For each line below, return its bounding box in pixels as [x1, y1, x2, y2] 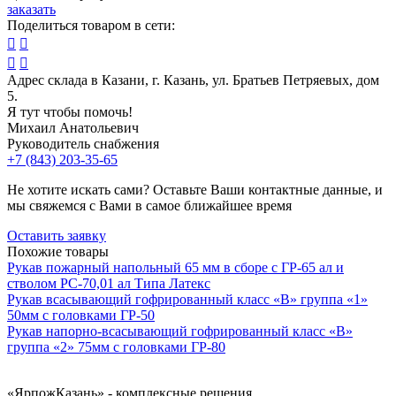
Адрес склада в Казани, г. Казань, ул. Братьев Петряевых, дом [7, 72, 379, 88]
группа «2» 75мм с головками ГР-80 [7, 339, 225, 354]
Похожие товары [7, 243, 109, 259]
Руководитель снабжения [7, 135, 159, 151]
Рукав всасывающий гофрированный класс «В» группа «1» [7, 291, 368, 307]
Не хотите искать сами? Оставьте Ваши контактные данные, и [7, 181, 383, 197]
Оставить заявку [7, 227, 106, 243]
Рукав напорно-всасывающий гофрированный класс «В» [7, 323, 353, 339]
